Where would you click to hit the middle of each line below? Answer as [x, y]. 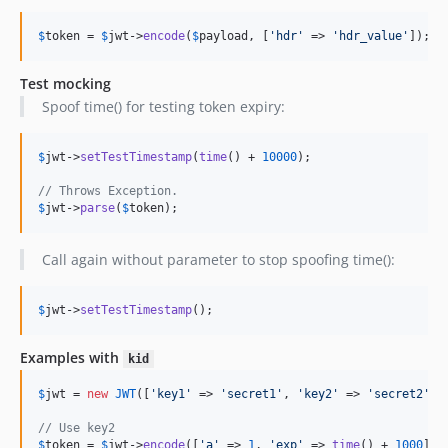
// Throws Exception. [108, 191]
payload [223, 36]
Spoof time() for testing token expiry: [163, 106]
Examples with [71, 357]
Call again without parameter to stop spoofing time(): [218, 259]
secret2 [398, 394]
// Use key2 [76, 428]
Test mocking [65, 83]
